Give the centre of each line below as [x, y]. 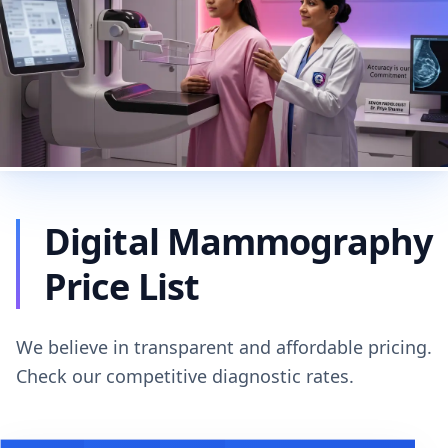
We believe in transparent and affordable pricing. [224, 346]
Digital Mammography [238, 241]
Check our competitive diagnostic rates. [185, 375]
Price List [121, 286]
